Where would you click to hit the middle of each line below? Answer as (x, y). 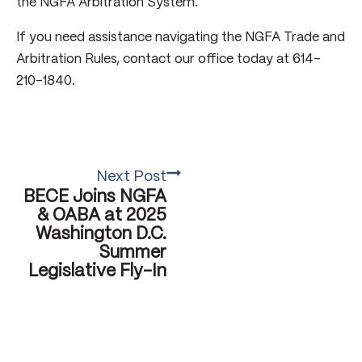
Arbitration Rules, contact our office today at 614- (168, 59)
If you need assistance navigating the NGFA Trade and (181, 37)
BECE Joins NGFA (95, 197)
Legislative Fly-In (97, 271)
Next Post (131, 177)
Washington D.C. (101, 234)
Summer (133, 253)
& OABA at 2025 (102, 215)
